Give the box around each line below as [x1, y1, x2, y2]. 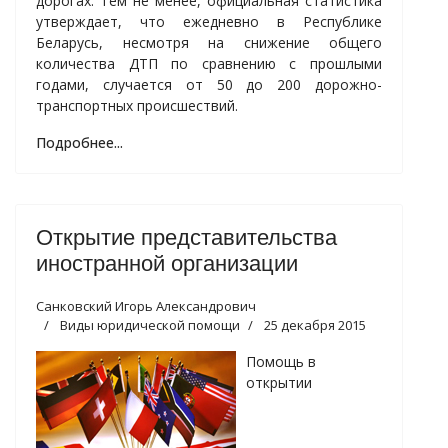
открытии [246, 372, 312, 392]
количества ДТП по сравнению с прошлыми [36, 53, 382, 73]
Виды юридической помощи [60, 315, 240, 334]
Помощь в [246, 351, 316, 371]
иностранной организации [36, 250, 298, 276]
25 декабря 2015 [264, 315, 366, 334]
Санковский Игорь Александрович [36, 296, 256, 315]
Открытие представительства [36, 224, 337, 250]
